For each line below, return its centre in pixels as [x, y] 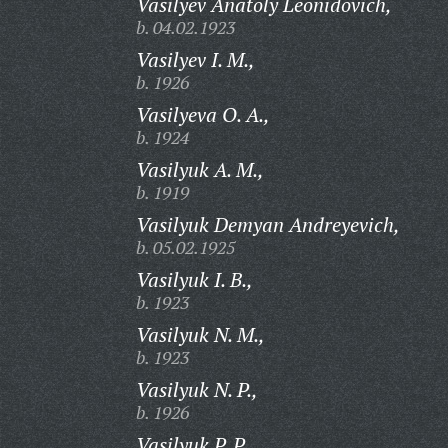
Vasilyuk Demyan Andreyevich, [267, 224]
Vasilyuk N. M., [200, 334]
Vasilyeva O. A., [202, 114]
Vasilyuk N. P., [196, 389]
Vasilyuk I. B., [194, 279]
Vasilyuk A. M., [199, 169]
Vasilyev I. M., [195, 59]
